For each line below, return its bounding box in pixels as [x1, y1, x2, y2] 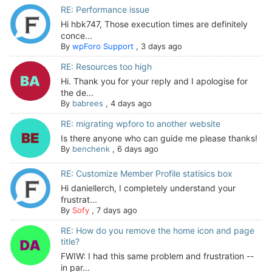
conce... [60, 30, 92, 41]
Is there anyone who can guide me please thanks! [60, 132, 257, 143]
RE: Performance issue [60, 4, 149, 15]
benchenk [72, 143, 110, 154]
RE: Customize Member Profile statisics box [60, 168, 233, 179]
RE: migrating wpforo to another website [60, 118, 220, 129]
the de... [60, 87, 93, 98]
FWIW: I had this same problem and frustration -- [60, 251, 254, 262]
